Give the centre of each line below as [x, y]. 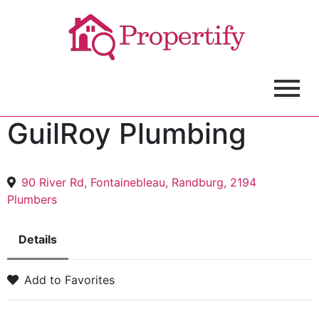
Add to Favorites [69, 280]
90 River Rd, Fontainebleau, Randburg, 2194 [139, 182]
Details [38, 239]
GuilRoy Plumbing [127, 134]
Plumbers [32, 199]
